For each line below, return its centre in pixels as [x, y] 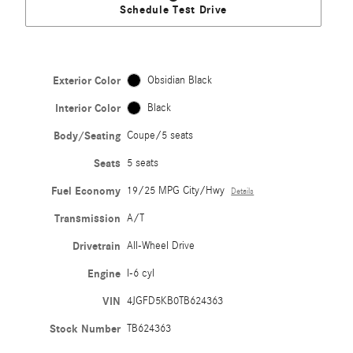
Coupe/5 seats [160, 135]
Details [243, 191]
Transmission [88, 218]
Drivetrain [97, 246]
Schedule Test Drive [173, 10]
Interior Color [88, 108]
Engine [104, 273]
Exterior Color [87, 80]
